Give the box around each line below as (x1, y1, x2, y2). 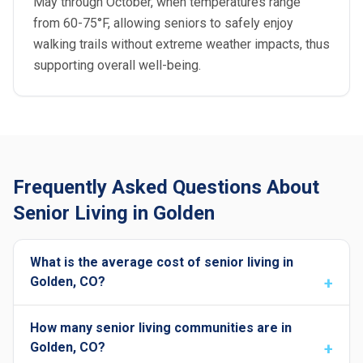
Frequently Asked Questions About (13, 176, 319, 199)
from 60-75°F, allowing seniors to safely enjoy (33, 15, 293, 31)
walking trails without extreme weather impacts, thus (33, 36, 330, 52)
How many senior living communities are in (30, 320, 292, 335)
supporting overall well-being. (33, 58, 201, 73)
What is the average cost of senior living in (30, 254, 293, 270)
